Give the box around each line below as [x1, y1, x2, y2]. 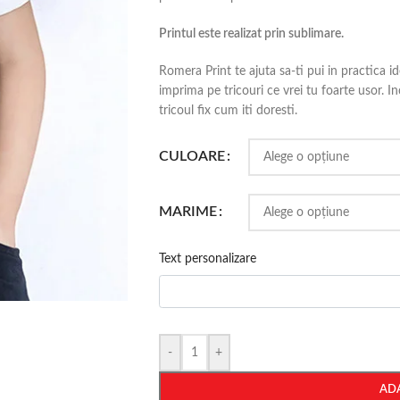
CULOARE [158, 149, 225, 163]
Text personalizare [158, 253, 256, 265]
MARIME [158, 204, 217, 219]
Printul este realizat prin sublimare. [158, 28, 344, 40]
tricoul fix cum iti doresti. [158, 104, 297, 117]
